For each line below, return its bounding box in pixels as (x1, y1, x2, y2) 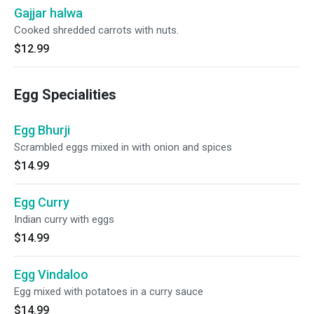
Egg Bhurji (14, 123, 70, 137)
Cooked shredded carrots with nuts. (14, 24, 179, 36)
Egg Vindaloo (14, 267, 88, 282)
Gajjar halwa (14, 6, 83, 20)
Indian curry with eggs (14, 213, 114, 226)
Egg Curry (14, 195, 69, 210)
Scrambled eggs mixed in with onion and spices (14, 141, 232, 153)
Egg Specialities (14, 86, 116, 103)
